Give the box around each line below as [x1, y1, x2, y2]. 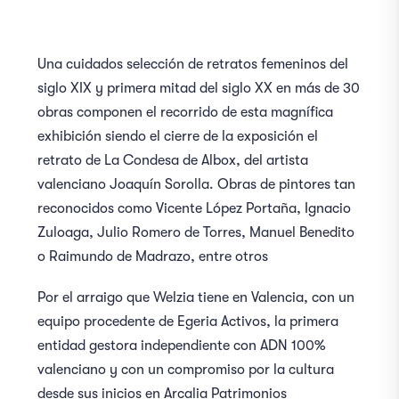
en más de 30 [276, 80, 361, 97]
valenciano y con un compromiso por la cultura [37, 362, 335, 379]
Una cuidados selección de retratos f [37, 56, 267, 73]
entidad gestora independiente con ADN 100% [37, 338, 326, 354]
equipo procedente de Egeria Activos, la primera [37, 313, 339, 330]
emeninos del [266, 56, 349, 73]
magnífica [271, 104, 334, 121]
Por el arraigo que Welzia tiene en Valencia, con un [37, 289, 355, 306]
